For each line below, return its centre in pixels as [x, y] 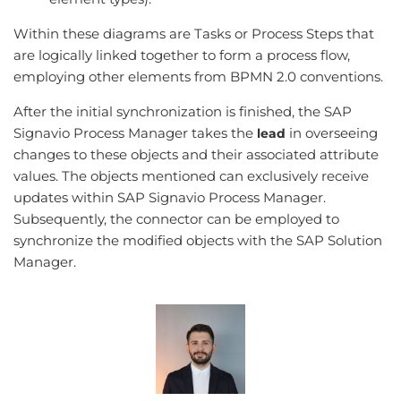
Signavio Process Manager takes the [135, 132]
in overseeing [332, 132]
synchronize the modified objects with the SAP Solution [198, 240]
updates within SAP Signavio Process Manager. [170, 197]
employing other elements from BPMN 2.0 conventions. [198, 76]
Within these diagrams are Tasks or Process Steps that [194, 33]
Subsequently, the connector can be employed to [176, 218]
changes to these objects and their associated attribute [196, 154]
